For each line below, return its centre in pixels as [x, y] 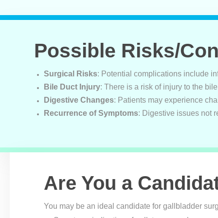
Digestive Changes [79, 100]
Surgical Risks [71, 74]
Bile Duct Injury [72, 87]
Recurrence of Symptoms [91, 113]
